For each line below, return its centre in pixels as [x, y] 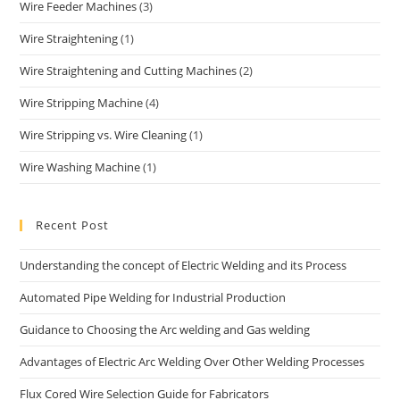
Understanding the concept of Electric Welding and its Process [183, 266]
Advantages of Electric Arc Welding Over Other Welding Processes [192, 362]
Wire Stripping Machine [82, 103]
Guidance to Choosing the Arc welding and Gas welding [165, 330]
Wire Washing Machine [80, 167]
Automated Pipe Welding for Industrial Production [153, 298]
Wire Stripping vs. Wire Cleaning [104, 135]
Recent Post [73, 225]
